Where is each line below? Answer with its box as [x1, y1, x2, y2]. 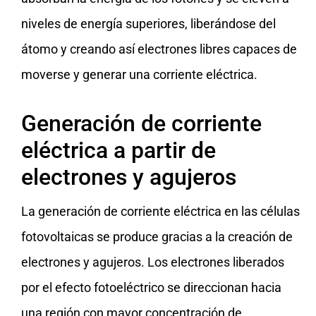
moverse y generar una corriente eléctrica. [21, 67, 257, 83]
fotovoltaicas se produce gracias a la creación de [21, 229, 293, 245]
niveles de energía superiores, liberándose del [21, 16, 276, 32]
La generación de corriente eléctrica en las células [21, 204, 300, 219]
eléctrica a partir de [21, 137, 216, 164]
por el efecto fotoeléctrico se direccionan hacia [21, 280, 281, 296]
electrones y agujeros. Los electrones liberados [21, 255, 284, 270]
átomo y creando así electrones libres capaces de [21, 42, 297, 57]
